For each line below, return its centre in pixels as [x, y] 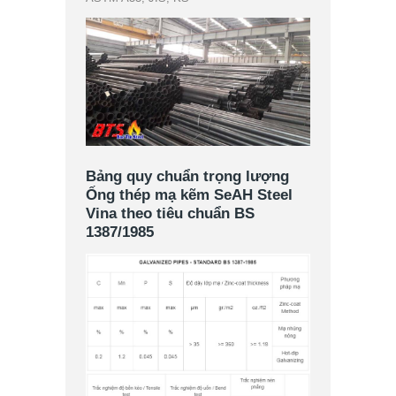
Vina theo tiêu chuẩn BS [171, 213]
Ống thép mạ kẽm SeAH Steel [190, 194]
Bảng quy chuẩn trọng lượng [188, 176]
